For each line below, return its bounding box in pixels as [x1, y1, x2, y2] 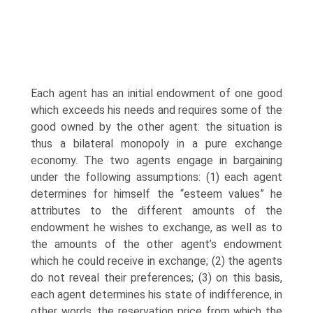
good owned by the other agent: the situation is [31, 120, 282, 134]
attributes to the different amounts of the [31, 204, 282, 218]
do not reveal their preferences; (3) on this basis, [31, 271, 282, 285]
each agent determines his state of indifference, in [31, 288, 282, 302]
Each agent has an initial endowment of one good [31, 87, 282, 101]
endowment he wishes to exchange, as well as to [31, 221, 282, 235]
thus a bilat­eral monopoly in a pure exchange [31, 137, 282, 151]
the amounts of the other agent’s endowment [31, 238, 282, 252]
